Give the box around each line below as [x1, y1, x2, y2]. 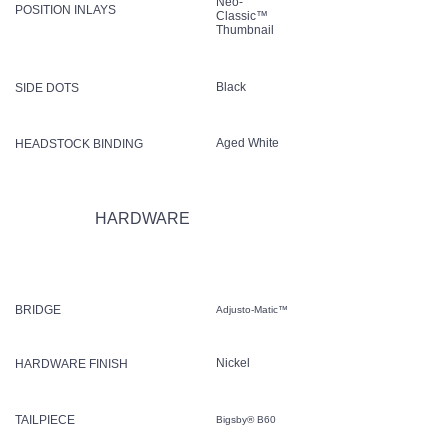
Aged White [216, 135, 279, 150]
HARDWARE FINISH [15, 356, 128, 371]
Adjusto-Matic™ [216, 303, 291, 315]
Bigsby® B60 [216, 413, 279, 425]
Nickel [216, 355, 250, 370]
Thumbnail [216, 22, 274, 37]
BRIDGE [15, 302, 61, 317]
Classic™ [216, 8, 268, 23]
